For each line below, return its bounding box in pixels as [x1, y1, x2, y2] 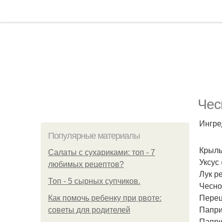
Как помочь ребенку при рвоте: [48, 194, 162, 202]
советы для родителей [48, 206, 130, 214]
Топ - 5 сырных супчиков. [48, 177, 140, 185]
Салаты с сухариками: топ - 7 [48, 148, 155, 157]
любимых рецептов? [48, 160, 124, 168]
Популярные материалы [48, 131, 140, 141]
